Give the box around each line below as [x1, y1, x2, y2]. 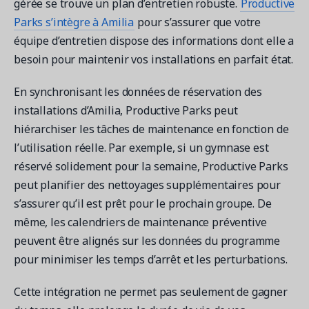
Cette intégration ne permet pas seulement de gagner [14, 283, 288, 299]
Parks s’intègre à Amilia [14, 14, 134, 30]
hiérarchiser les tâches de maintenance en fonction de [14, 121, 289, 137]
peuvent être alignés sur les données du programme [14, 232, 281, 248]
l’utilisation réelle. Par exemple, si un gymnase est [14, 139, 269, 155]
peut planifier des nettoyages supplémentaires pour [14, 177, 281, 192]
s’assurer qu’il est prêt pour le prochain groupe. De [14, 195, 272, 211]
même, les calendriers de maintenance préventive [14, 214, 267, 230]
